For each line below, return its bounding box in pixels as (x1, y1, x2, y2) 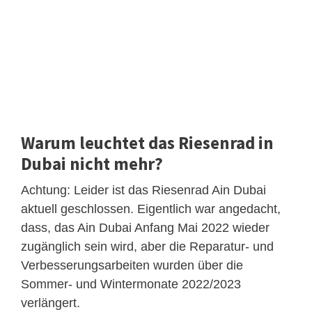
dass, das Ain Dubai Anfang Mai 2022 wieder (21, 221, 270, 235)
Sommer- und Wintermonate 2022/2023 (21, 277, 241, 292)
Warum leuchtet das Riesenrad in (21, 132, 274, 155)
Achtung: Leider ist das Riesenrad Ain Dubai (21, 183, 266, 198)
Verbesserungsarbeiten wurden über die (21, 258, 243, 273)
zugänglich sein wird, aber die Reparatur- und (21, 240, 274, 254)
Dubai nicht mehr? (21, 153, 163, 175)
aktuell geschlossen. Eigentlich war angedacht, (21, 202, 281, 217)
